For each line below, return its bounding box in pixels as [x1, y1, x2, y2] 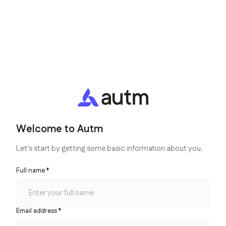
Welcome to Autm [16, 122, 103, 136]
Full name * [16, 165, 49, 175]
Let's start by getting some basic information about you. [16, 143, 203, 154]
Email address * [16, 206, 61, 215]
